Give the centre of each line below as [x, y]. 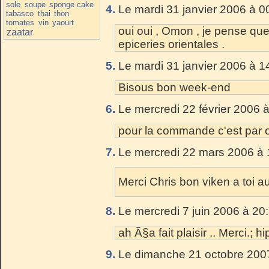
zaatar [20, 32]
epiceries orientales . [171, 44]
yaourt [63, 22]
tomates [20, 22]
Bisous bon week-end [174, 87]
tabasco [20, 13]
